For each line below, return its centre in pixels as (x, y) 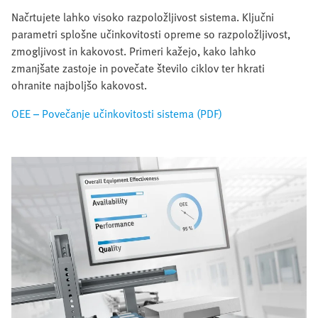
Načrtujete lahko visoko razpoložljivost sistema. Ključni (143, 17)
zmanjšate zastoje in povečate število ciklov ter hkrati (138, 68)
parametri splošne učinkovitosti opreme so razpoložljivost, (151, 34)
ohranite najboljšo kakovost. (79, 85)
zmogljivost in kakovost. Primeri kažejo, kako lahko (134, 51)
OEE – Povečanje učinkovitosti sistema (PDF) (117, 113)
